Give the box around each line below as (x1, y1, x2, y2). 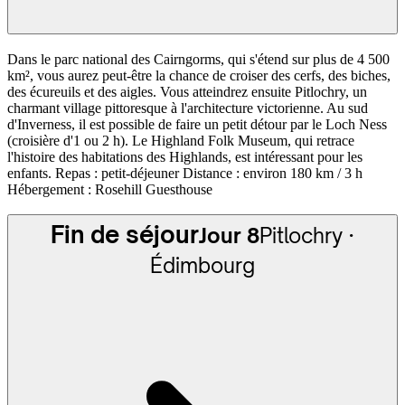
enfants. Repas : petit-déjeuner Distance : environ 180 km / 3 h (7, 165, 363, 181)
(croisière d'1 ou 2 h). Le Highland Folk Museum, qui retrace (7, 132, 354, 148)
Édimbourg (150, 253, 255, 278)
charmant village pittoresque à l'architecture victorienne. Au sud (7, 99, 368, 116)
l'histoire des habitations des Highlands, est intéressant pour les (7, 148, 363, 165)
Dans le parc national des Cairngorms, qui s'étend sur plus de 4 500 (7, 51, 390, 67)
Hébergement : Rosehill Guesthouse (7, 181, 212, 197)
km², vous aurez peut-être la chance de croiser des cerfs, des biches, (7, 67, 391, 83)
